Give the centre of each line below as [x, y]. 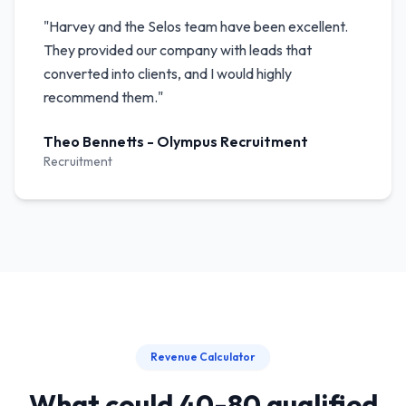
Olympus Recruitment [232, 141]
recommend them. [101, 97]
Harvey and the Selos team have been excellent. [198, 26]
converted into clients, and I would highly [168, 73]
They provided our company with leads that [178, 49]
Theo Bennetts [94, 141]
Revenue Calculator [203, 356]
